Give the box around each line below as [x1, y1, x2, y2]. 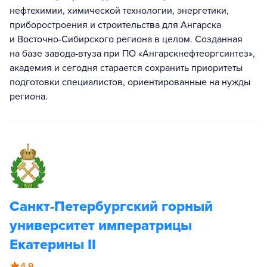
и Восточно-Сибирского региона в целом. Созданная [10, 33, 243, 45]
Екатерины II [10, 236, 96, 253]
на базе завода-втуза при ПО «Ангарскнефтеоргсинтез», [10, 48, 255, 60]
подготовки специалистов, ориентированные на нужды [10, 76, 250, 88]
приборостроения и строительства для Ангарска [10, 19, 221, 31]
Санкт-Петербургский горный [10, 198, 213, 215]
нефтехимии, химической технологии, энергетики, [10, 5, 229, 17]
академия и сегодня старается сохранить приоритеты [10, 62, 243, 74]
